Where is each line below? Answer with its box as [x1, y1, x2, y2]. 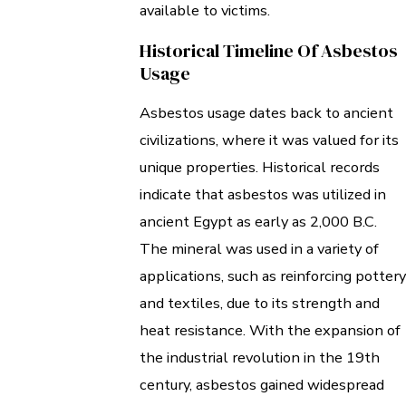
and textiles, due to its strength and [140, 293, 380, 314]
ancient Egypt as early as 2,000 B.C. [140, 211, 377, 233]
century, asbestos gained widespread [140, 374, 384, 396]
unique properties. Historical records [140, 157, 380, 179]
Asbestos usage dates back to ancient [140, 102, 393, 124]
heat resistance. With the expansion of [140, 320, 401, 342]
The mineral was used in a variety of [140, 238, 379, 260]
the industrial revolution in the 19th [140, 347, 380, 369]
